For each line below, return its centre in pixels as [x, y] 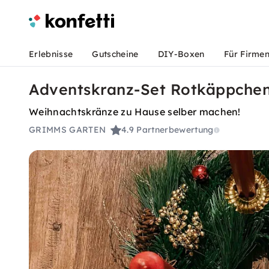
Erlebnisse [51, 54]
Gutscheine [115, 54]
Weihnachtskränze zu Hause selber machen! [135, 112]
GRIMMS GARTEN [68, 130]
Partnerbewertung [175, 130]
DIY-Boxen [181, 54]
